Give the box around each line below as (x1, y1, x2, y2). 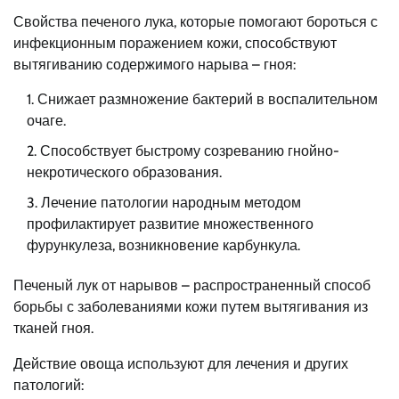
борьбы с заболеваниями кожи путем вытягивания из (13, 297, 368, 315)
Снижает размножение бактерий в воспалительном (37, 90, 378, 108)
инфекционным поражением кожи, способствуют (13, 34, 337, 52)
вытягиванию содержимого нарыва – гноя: (13, 55, 296, 73)
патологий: (13, 376, 84, 394)
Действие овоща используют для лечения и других (13, 354, 348, 372)
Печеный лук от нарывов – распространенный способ (13, 276, 370, 294)
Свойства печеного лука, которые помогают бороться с (13, 12, 378, 30)
